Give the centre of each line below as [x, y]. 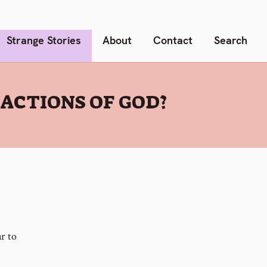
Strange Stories [44, 40]
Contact [173, 40]
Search [231, 40]
